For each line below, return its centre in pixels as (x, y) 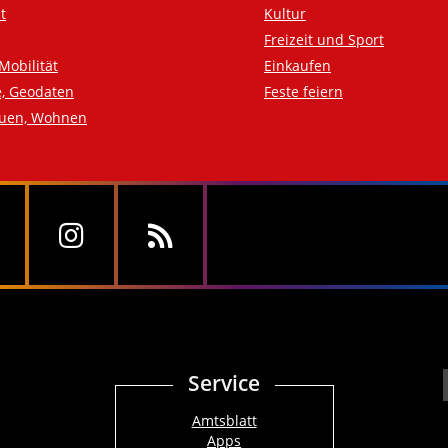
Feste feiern (303, 92)
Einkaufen (297, 66)
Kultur (285, 14)
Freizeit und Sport (324, 40)
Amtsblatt (224, 421)
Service (224, 383)
